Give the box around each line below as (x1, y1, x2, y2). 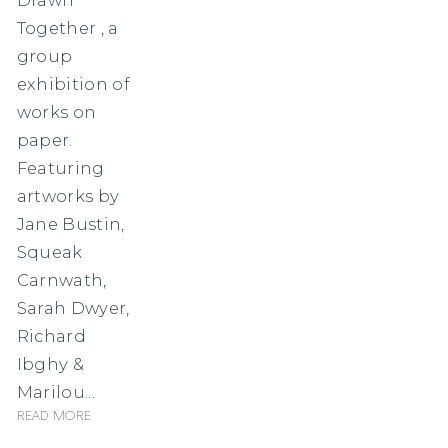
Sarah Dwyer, (16, 297, 130, 318)
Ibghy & (16, 353, 84, 374)
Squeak (16, 241, 83, 262)
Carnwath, (16, 269, 107, 290)
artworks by (16, 185, 120, 206)
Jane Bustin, (16, 213, 125, 234)
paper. (16, 129, 73, 150)
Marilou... (16, 381, 95, 402)
